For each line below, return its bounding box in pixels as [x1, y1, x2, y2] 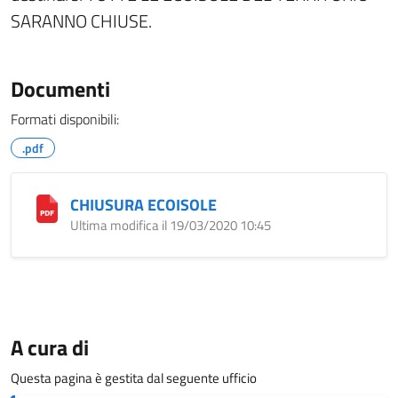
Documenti [11, 73, 110, 105]
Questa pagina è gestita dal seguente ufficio [11, 368, 257, 388]
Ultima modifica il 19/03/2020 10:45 [70, 215, 271, 235]
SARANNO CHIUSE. [11, 7, 152, 35]
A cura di [11, 331, 89, 363]
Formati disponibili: [11, 108, 119, 130]
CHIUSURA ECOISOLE [70, 193, 217, 217]
